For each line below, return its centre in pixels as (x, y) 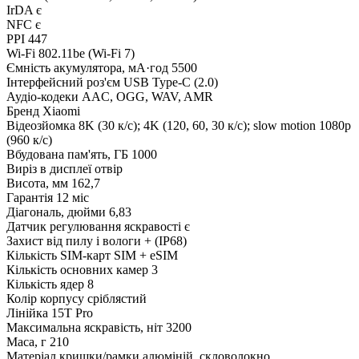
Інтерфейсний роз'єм (63, 82)
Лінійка (27, 313)
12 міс (73, 197)
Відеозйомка (41, 125)
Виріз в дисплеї (49, 168)
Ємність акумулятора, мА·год (87, 67)
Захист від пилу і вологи (74, 240)
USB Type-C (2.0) (171, 82)
